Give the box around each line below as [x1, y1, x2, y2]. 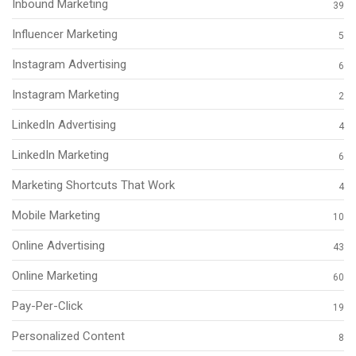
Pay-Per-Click [12, 299, 83, 313]
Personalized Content [12, 329, 125, 343]
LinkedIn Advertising [12, 118, 116, 132]
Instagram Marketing [12, 87, 119, 102]
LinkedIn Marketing [12, 148, 109, 162]
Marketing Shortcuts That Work [12, 178, 175, 192]
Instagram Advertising [12, 57, 126, 72]
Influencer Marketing [12, 27, 118, 41]
